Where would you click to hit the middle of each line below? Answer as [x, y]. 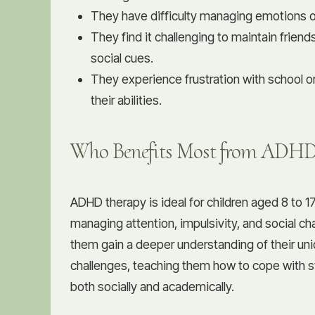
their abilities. [126, 100]
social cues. [122, 58]
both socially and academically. [152, 286]
